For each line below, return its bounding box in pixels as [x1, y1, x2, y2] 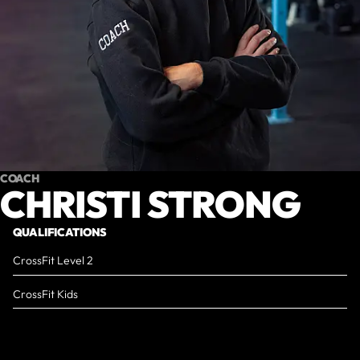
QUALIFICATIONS [13, 225, 108, 240]
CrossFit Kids [13, 286, 78, 301]
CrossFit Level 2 [13, 253, 93, 268]
